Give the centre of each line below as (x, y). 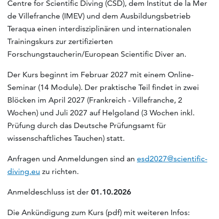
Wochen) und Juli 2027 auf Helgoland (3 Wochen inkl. (101, 112)
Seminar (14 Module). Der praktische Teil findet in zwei (103, 87)
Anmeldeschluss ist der (49, 192)
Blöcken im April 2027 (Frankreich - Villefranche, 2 (95, 100)
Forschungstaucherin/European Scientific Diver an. (97, 54)
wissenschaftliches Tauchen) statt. (66, 138)
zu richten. (59, 171)
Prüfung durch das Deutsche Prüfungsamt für (87, 125)
